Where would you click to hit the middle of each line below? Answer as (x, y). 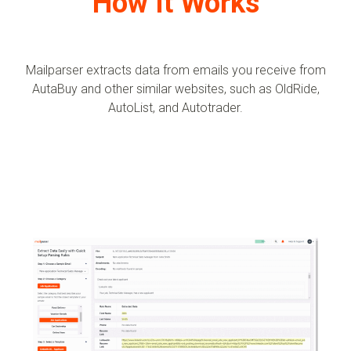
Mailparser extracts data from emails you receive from (175, 70)
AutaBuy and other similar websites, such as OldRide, (175, 89)
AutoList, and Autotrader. (175, 107)
